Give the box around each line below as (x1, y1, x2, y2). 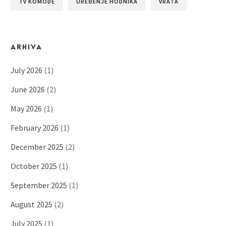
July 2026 (11, 65, 42, 76)
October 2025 (11, 161, 57, 172)
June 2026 (11, 84, 45, 95)
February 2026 (11, 123, 59, 133)
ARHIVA (11, 43, 42, 51)
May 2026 (11, 103, 42, 114)
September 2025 (11, 180, 67, 191)
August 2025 (11, 199, 52, 210)
